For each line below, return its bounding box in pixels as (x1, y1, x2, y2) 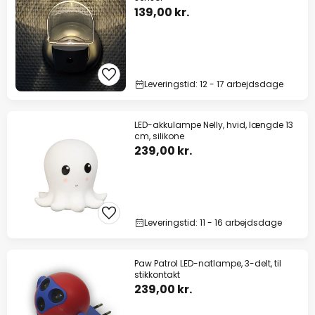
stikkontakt (134, 269, 180, 281)
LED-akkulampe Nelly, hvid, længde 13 (134, 119, 293, 131)
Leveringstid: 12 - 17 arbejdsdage (144, 78, 283, 91)
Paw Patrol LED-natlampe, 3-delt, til (134, 257, 281, 270)
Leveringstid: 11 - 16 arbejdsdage (144, 217, 282, 229)
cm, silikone (134, 130, 184, 143)
